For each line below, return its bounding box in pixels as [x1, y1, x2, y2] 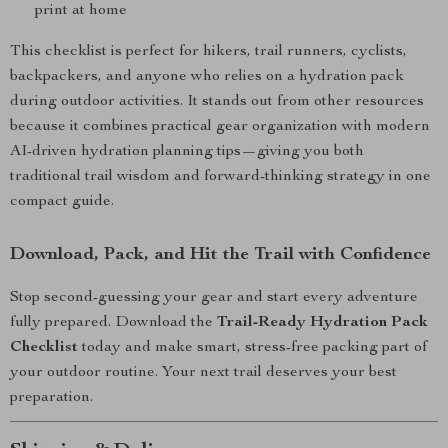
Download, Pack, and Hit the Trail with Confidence [10, 246, 431, 264]
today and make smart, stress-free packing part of [78, 340, 427, 356]
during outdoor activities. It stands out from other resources [10, 94, 424, 110]
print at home [35, 3, 127, 19]
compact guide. [10, 194, 114, 210]
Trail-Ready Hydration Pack [217, 315, 428, 331]
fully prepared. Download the [10, 315, 217, 331]
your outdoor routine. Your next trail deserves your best [10, 365, 397, 381]
